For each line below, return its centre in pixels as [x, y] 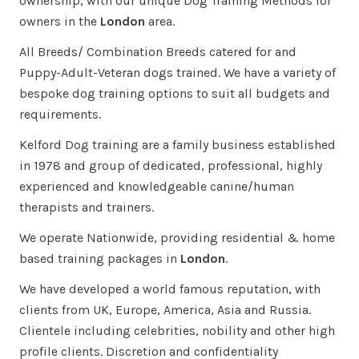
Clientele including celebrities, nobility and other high [177, 331]
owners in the [60, 21]
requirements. [60, 114]
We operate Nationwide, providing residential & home [177, 238]
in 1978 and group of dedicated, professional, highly [171, 165]
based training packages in [100, 258]
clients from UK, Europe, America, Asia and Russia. [165, 310]
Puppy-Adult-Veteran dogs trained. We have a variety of [177, 73]
